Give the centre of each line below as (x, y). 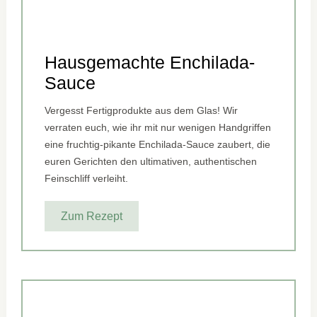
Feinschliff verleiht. (87, 179)
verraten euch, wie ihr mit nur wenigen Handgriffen (158, 128)
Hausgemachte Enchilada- (150, 63)
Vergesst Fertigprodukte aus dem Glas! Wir (142, 111)
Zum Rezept (92, 216)
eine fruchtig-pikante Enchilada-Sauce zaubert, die (158, 145)
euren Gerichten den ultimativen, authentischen (151, 162)
